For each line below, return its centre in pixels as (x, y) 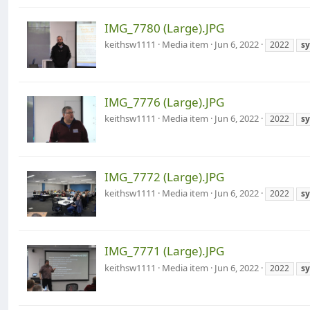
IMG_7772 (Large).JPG (164, 176)
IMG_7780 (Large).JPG (164, 28)
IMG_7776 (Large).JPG (164, 102)
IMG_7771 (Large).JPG (164, 251)
